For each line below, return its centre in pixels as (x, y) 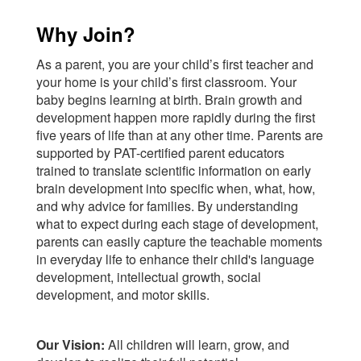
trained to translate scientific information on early (174, 171)
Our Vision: (71, 345)
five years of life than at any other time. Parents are (180, 135)
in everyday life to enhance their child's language (175, 259)
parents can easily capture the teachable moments (179, 242)
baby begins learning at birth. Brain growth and (169, 100)
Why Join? (86, 34)
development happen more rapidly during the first (176, 118)
